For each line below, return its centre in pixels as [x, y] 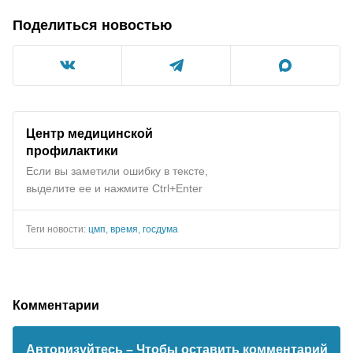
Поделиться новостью [92, 25]
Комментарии [56, 305]
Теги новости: [57, 229]
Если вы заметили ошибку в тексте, [117, 171]
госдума [160, 229]
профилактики [72, 150]
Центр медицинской [89, 133]
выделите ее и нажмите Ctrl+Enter [114, 188]
